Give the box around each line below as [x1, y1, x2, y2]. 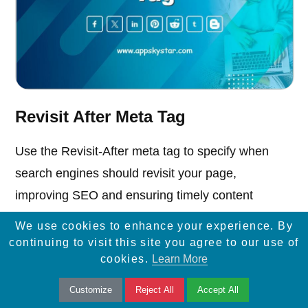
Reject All [135, 285, 174, 296]
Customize [69, 285, 112, 296]
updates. [15, 210, 63, 225]
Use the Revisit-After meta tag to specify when [15, 144, 269, 159]
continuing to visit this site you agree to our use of [9, 236, 299, 249]
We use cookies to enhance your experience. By [15, 220, 293, 232]
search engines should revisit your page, [15, 166, 237, 181]
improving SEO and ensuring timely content [15, 188, 254, 203]
